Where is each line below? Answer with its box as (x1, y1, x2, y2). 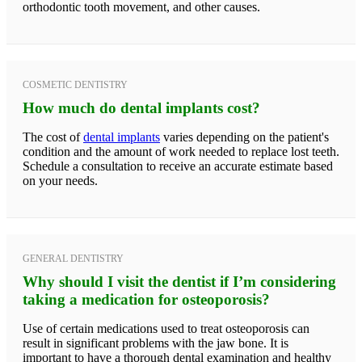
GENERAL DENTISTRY (23, 252, 124, 264)
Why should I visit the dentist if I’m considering (23, 272, 336, 290)
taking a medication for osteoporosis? (23, 290, 270, 308)
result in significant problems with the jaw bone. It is (23, 335, 288, 350)
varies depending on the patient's (160, 129, 329, 144)
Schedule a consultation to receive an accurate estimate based (23, 158, 333, 173)
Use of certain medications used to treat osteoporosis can (23, 321, 309, 335)
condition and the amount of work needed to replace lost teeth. (23, 144, 339, 158)
